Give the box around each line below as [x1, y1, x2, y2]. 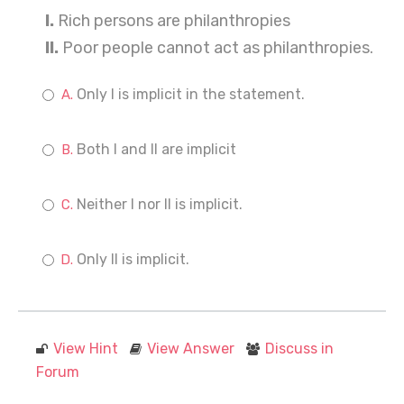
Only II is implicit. [77, 251, 189, 268]
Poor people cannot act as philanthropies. [59, 38, 373, 58]
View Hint [53, 340, 118, 357]
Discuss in [265, 340, 334, 357]
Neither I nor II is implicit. [77, 196, 243, 213]
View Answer [147, 340, 234, 357]
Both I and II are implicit [77, 141, 236, 158]
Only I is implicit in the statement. [77, 86, 305, 103]
